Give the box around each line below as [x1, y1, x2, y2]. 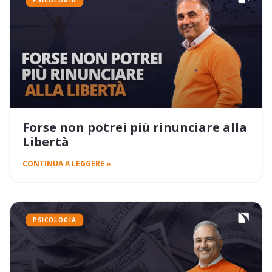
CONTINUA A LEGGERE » [22, 158, 111, 169]
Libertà [22, 134, 69, 151]
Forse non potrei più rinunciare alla [22, 119, 247, 136]
